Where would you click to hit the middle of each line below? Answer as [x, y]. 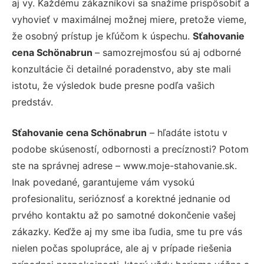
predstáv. [32, 102]
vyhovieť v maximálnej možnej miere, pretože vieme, [129, 20]
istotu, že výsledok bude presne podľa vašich [113, 86]
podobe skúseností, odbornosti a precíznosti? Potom [130, 149]
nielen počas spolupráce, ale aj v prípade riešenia [122, 248]
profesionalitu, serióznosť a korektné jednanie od [121, 199]
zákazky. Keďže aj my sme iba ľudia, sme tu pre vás [127, 232]
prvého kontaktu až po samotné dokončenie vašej [124, 215]
